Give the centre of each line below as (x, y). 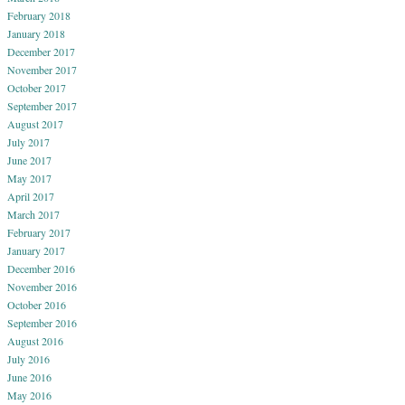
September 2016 (42, 323)
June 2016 (29, 377)
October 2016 (37, 305)
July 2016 (28, 359)
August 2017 (35, 124)
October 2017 (37, 88)
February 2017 (39, 233)
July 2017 (28, 142)
